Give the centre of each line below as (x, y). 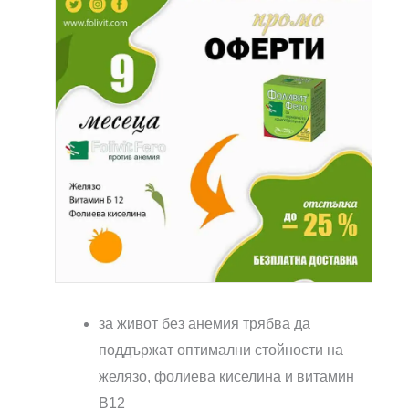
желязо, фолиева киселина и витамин (226, 377)
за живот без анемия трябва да (204, 324)
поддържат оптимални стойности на (221, 351)
